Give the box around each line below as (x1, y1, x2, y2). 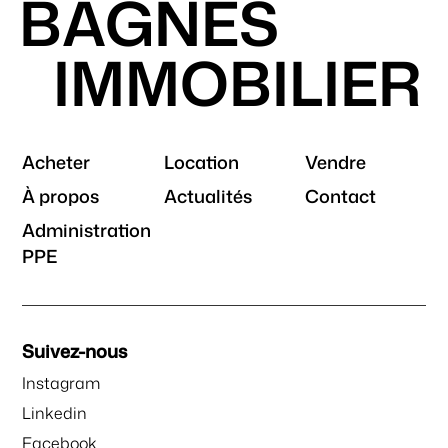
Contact (304, 183, 376, 210)
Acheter (22, 149, 91, 176)
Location (163, 149, 239, 176)
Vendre (304, 149, 366, 176)
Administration (22, 217, 152, 244)
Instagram (22, 372, 101, 395)
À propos (22, 183, 100, 210)
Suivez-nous (22, 338, 128, 365)
